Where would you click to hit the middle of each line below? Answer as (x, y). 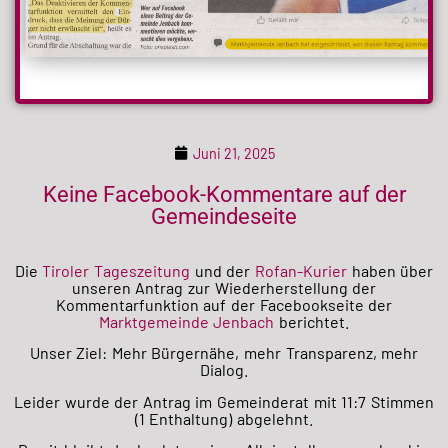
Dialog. (224, 370)
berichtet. (312, 321)
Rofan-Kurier (300, 270)
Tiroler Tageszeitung (116, 270)
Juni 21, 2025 (233, 153)
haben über (390, 270)
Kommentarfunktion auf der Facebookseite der (224, 304)
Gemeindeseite (224, 216)
